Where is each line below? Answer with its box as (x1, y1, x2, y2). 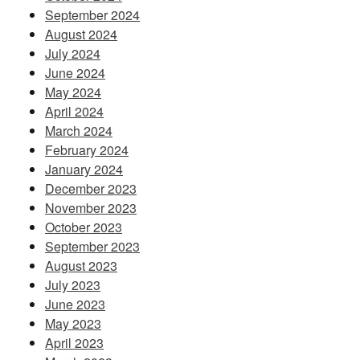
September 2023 (45, 237, 140, 256)
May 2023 (45, 314, 101, 333)
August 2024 (45, 25, 117, 44)
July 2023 (45, 276, 100, 295)
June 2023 (45, 295, 105, 314)
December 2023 (45, 179, 137, 198)
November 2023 (45, 198, 137, 218)
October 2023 (45, 218, 122, 237)
